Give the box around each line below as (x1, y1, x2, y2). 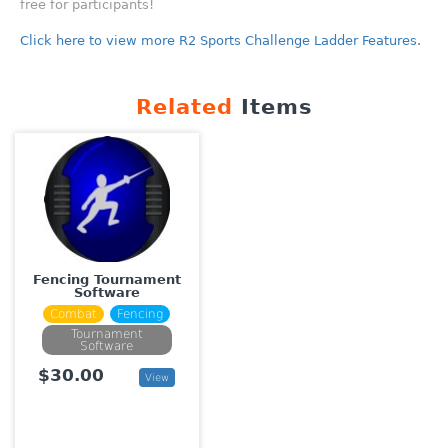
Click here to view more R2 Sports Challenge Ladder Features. (20, 33, 421, 49)
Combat (50, 307, 98, 322)
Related (135, 95, 233, 120)
